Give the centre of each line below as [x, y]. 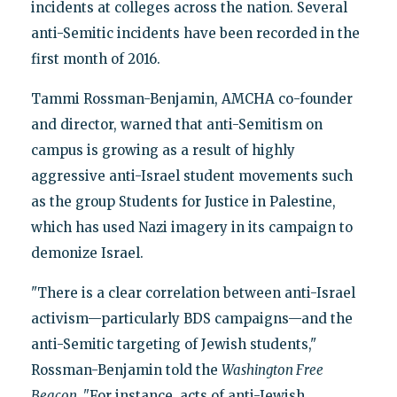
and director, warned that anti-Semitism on [176, 124]
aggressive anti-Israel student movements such [191, 175]
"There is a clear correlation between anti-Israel [193, 292]
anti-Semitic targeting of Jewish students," [173, 344]
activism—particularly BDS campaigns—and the [191, 318]
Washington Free [272, 370]
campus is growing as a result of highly [163, 150]
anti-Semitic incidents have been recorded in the [195, 33]
